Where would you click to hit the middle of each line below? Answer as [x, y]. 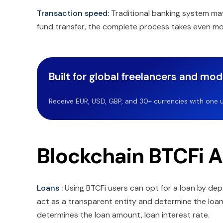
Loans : [51, 188]
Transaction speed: [73, 13]
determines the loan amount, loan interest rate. [123, 215]
